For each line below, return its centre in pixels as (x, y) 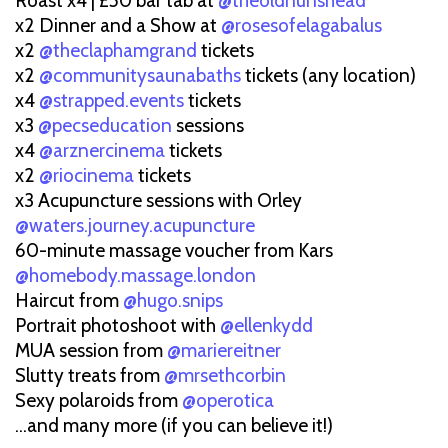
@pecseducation (105, 125)
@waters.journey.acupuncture (135, 225)
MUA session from (91, 350)
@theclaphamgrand (118, 50)
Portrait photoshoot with (117, 325)
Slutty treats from (89, 375)
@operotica (228, 400)
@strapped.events (111, 100)
